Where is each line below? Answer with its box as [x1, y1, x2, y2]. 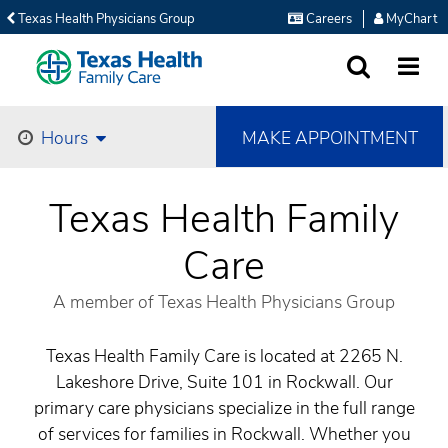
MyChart [383, 10, 437, 28]
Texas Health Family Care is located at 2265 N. [45, 344, 403, 368]
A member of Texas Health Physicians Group [53, 290, 395, 314]
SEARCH [346, 80, 396, 96]
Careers [303, 10, 352, 28]
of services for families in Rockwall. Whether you [37, 422, 411, 446]
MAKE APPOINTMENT [241, 125, 418, 150]
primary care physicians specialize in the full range [33, 396, 415, 420]
